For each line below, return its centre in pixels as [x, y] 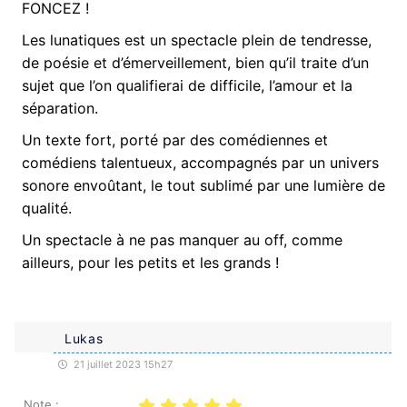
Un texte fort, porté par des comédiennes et [175, 139]
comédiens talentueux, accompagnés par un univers [200, 162]
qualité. [47, 208]
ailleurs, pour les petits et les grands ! [150, 262]
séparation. [60, 108]
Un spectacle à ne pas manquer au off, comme [182, 239]
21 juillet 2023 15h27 [122, 364]
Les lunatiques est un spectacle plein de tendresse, [197, 40]
